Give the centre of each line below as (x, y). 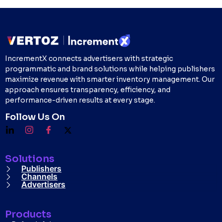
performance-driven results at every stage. (80, 100)
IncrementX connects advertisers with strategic (89, 58)
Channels (39, 177)
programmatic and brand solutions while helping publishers (110, 69)
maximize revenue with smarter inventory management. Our (110, 79)
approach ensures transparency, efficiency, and (88, 89)
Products (28, 215)
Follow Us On (35, 117)
